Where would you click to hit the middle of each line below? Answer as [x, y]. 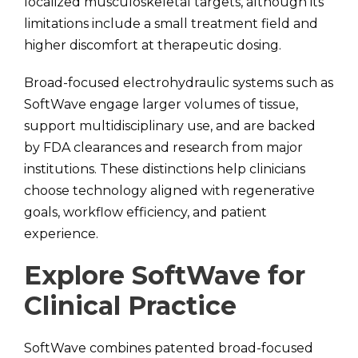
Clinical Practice [130, 306]
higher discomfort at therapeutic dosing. [153, 45]
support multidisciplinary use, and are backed [170, 126]
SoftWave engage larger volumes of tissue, [161, 104]
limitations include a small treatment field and [171, 24]
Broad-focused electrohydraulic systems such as [179, 83]
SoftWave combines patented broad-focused [169, 348]
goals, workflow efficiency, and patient [145, 212]
